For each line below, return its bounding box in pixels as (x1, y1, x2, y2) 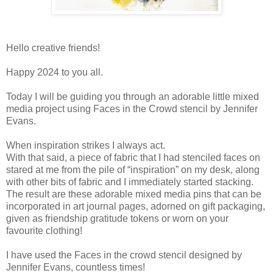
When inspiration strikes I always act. (6, 140, 168, 151)
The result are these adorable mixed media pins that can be (6, 188, 261, 199)
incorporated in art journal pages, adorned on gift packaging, (6, 200, 265, 211)
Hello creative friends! (6, 42, 102, 53)
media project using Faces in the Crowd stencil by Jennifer (6, 103, 258, 114)
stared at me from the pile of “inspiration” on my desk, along (6, 164, 260, 175)
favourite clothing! (6, 225, 82, 236)
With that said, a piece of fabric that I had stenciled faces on (6, 152, 260, 163)
